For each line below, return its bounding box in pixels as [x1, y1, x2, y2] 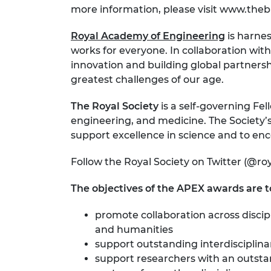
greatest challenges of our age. [71, 73, 224, 85]
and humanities [95, 223, 173, 235]
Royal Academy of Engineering [71, 30, 225, 42]
